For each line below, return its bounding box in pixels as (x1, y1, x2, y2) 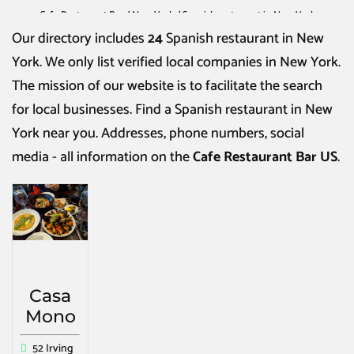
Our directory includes (12, 27, 148, 51)
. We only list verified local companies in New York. (40, 51, 341, 74)
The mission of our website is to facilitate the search (12, 74, 322, 98)
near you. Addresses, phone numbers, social (40, 122, 304, 145)
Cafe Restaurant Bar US (193, 145, 337, 169)
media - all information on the (12, 145, 193, 169)
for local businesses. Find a (12, 98, 175, 122)
